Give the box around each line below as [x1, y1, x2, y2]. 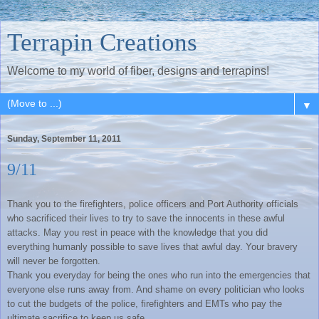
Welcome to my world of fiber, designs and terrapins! [7, 65, 269, 77]
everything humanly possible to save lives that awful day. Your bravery [7, 241, 298, 252]
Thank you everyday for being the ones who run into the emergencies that [7, 269, 310, 281]
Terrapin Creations [7, 28, 197, 56]
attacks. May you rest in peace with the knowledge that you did [7, 226, 268, 238]
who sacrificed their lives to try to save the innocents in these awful [7, 212, 285, 224]
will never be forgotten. [7, 255, 100, 266]
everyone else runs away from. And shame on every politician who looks [7, 283, 305, 295]
